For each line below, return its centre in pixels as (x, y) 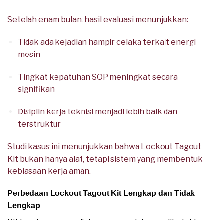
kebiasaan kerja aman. (49, 171)
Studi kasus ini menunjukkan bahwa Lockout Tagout (104, 146)
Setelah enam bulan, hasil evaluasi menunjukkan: (98, 20)
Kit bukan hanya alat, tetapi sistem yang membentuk (105, 159)
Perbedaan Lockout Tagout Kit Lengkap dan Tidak (101, 193)
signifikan (36, 89)
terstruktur (39, 124)
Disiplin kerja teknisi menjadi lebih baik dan (97, 111)
